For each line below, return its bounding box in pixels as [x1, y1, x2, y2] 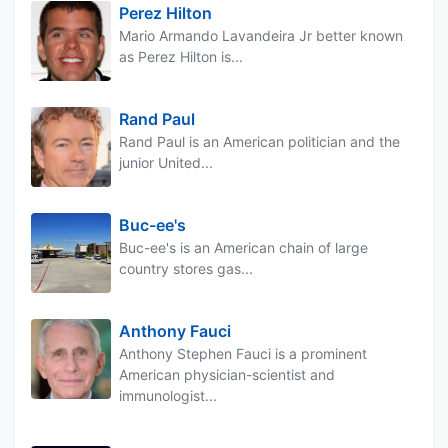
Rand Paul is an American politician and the [119, 133, 400, 151]
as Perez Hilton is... [119, 48, 243, 66]
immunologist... [119, 387, 217, 405]
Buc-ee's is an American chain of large [119, 239, 368, 257]
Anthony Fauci [119, 321, 231, 342]
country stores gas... [119, 260, 253, 278]
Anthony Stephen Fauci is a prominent [119, 345, 367, 363]
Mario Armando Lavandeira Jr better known [119, 27, 403, 45]
